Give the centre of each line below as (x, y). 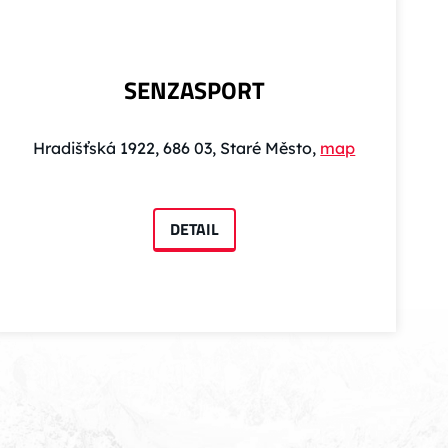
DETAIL (194, 229)
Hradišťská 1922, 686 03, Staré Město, (177, 148)
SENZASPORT (194, 90)
